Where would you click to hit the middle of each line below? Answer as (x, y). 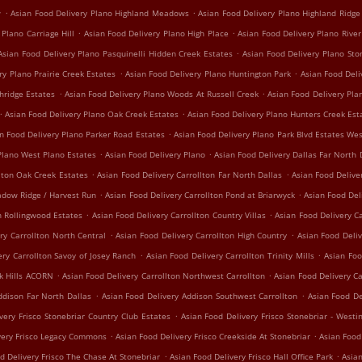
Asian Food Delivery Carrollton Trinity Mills (230, 255)
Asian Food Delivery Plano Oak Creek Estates (92, 114)
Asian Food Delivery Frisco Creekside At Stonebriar (213, 336)
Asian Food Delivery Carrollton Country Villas (179, 215)
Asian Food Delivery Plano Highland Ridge (279, 13)
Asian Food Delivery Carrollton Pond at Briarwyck (200, 195)
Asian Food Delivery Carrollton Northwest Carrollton (163, 276)
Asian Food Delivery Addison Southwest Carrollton (200, 296)
